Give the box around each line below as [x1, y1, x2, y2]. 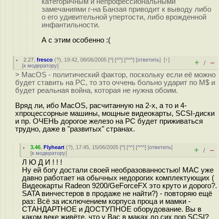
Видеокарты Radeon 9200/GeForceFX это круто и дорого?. [22, 182, 217, 190]
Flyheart [44, 144, 65, 150]
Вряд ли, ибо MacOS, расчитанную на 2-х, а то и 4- [15, 101, 187, 109]
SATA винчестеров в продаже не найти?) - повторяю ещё [22, 190, 212, 197]
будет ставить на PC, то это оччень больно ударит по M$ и [15, 79, 215, 87]
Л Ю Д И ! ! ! [22, 158, 62, 166]
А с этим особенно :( [42, 36, 110, 44]
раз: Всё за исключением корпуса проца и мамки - [22, 197, 191, 205]
